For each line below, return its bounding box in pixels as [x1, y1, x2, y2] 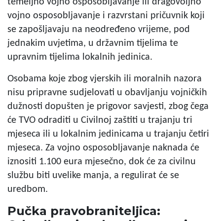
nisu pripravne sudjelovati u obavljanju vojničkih [7, 87, 207, 98]
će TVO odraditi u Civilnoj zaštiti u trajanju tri [7, 115, 192, 125]
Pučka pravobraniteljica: [7, 203, 160, 218]
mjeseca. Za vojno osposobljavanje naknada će [7, 143, 199, 153]
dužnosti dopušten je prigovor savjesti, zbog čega [7, 101, 209, 111]
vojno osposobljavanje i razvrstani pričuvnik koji [7, 10, 205, 21]
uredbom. [7, 184, 50, 194]
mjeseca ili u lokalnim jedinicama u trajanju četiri [7, 129, 209, 139]
